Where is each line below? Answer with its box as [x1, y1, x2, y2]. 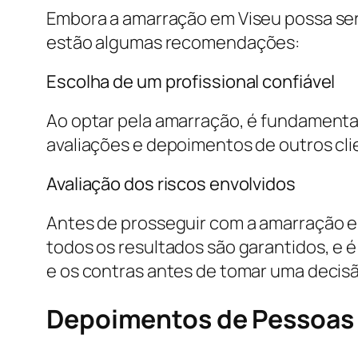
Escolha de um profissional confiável [46, 70, 336, 93]
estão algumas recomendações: [46, 30, 300, 54]
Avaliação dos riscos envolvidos [46, 172, 296, 196]
